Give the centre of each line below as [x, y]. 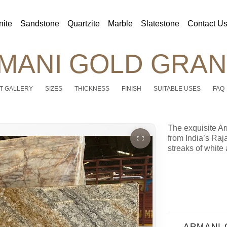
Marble [120, 23]
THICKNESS [92, 88]
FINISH [131, 88]
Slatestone [160, 23]
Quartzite [84, 23]
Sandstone [40, 23]
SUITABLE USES [177, 88]
